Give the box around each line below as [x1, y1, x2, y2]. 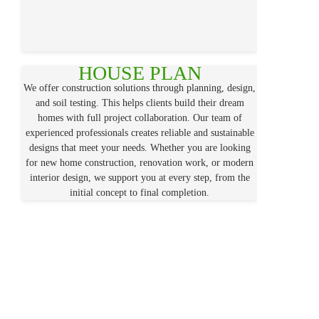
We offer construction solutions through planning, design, [23, 83, 256, 94]
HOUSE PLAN [78, 62, 202, 85]
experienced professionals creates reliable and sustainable [25, 127, 254, 139]
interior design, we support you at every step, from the [29, 172, 250, 184]
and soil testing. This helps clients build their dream [35, 98, 244, 109]
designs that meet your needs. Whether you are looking [28, 142, 251, 154]
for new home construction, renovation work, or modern [26, 157, 253, 169]
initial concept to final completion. [70, 187, 209, 199]
